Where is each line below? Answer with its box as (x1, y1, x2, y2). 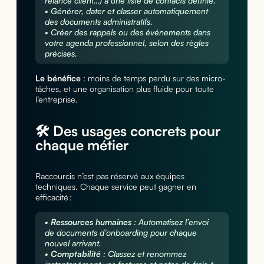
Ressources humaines (50, 217, 131, 227)
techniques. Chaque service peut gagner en (35, 181, 196, 192)
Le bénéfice (35, 73, 81, 84)
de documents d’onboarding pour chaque (44, 227, 197, 238)
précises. (44, 48, 77, 59)
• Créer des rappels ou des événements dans (44, 27, 210, 38)
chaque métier (35, 136, 128, 154)
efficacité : (35, 192, 72, 203)
